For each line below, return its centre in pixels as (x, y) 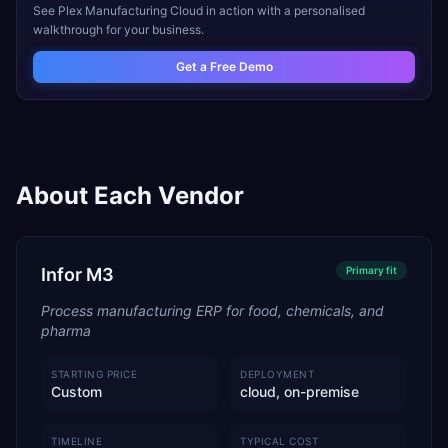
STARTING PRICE (94, 374)
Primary (365, 270)
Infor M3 (77, 274)
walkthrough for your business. (118, 29)
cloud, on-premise (299, 391)
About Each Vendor (130, 195)
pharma (66, 330)
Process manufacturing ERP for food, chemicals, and (212, 310)
